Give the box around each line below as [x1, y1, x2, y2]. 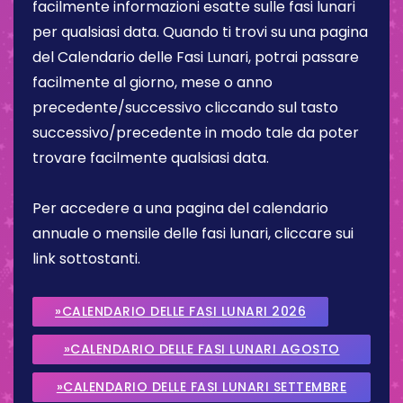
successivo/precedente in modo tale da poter [32, 121, 359, 143]
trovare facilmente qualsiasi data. [32, 147, 269, 168]
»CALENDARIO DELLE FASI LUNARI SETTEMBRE [56, 377, 347, 396]
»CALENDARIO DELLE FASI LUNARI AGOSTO [63, 339, 340, 358]
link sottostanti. [32, 247, 140, 269]
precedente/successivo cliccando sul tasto [32, 96, 338, 118]
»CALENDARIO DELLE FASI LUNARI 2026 [55, 301, 306, 320]
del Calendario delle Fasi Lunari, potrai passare [32, 46, 359, 67]
